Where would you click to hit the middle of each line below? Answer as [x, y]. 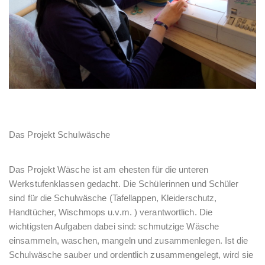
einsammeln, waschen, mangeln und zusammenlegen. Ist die [129, 240]
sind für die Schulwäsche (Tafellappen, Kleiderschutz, [113, 198]
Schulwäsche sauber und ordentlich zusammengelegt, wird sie [131, 254]
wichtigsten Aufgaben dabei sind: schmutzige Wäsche [114, 226]
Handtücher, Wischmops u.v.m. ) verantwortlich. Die [111, 212]
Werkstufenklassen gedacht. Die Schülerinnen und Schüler [124, 183]
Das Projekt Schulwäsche [60, 134]
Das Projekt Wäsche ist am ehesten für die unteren [109, 169]
